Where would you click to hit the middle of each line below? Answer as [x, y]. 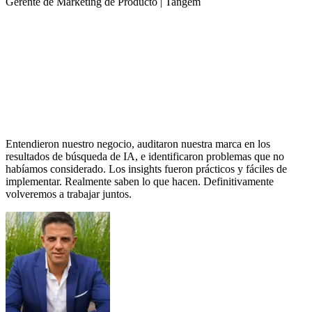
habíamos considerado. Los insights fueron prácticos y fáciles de [146, 169]
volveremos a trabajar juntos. [69, 194]
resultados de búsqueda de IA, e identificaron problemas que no [145, 157]
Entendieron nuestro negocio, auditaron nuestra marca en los [138, 144]
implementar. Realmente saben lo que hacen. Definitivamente [140, 182]
